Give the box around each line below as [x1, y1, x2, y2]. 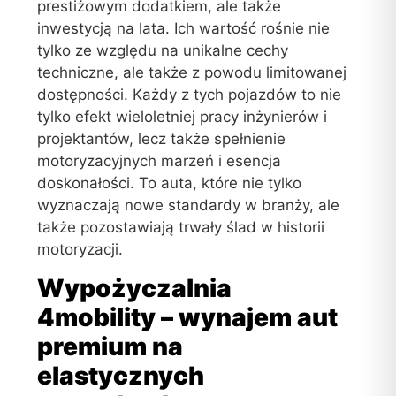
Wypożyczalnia [37, 272, 232, 303]
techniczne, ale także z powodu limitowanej [37, 64, 347, 82]
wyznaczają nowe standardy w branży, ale [37, 196, 340, 215]
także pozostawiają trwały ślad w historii [37, 218, 325, 237]
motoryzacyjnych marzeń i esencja [37, 152, 282, 171]
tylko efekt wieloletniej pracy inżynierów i [37, 108, 328, 126]
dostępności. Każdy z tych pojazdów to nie [37, 86, 342, 104]
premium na [37, 331, 184, 362]
